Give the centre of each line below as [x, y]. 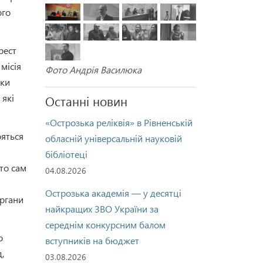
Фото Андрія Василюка [93, 70]
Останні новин [86, 101]
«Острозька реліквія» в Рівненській [119, 122]
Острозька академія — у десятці [113, 193]
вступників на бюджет [92, 240]
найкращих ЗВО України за [102, 208]
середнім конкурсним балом [105, 224]
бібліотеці [66, 154]
